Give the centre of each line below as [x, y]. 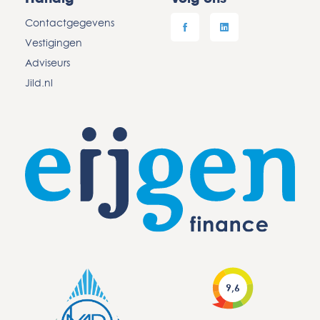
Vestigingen [54, 43]
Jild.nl [39, 83]
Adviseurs [47, 63]
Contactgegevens [70, 23]
